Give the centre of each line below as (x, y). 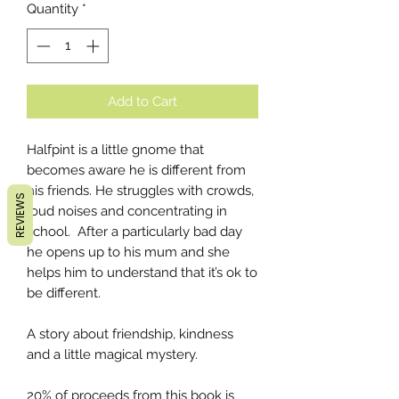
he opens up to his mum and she (128, 252)
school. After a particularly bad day (134, 231)
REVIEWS (20, 215)
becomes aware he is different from (136, 170)
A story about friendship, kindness (130, 334)
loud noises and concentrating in (127, 211)
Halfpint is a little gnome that (115, 149)
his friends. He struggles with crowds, (140, 190)
